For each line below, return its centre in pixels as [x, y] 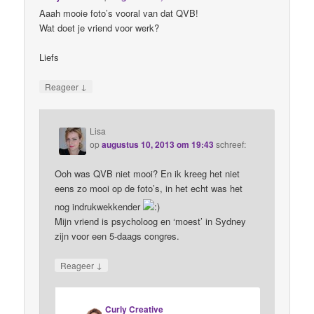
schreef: [231, 144]
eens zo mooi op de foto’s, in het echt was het [149, 188]
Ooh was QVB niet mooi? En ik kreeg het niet [148, 173]
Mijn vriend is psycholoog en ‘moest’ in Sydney [151, 221]
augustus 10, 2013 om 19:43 [158, 144]
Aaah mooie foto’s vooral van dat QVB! [119, 13]
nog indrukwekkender [99, 206]
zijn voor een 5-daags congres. [117, 235]
